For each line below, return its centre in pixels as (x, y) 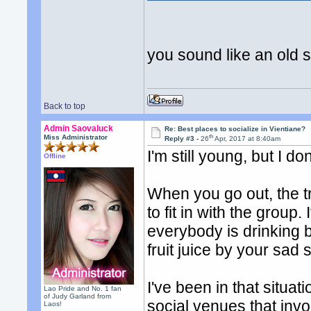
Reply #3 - (183, 139)
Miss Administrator (76, 137)
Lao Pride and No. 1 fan (83, 288)
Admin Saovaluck (79, 128)
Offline (55, 156)
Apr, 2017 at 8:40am (247, 139)
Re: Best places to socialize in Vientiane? (235, 129)
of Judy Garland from (78, 296)
